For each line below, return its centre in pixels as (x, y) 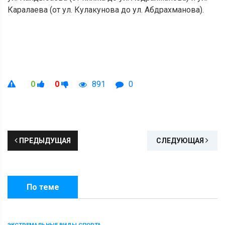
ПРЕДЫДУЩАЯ (44, 140)
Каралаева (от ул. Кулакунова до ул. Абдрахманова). (106, 10)
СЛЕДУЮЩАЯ (181, 140)
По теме (43, 187)
